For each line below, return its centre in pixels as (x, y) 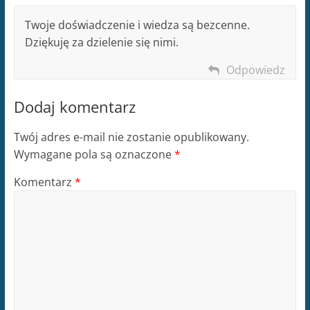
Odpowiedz (256, 70)
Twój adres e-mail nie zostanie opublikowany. (131, 137)
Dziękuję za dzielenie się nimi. (101, 42)
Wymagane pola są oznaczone (94, 154)
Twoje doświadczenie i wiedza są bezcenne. (137, 25)
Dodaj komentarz (74, 106)
